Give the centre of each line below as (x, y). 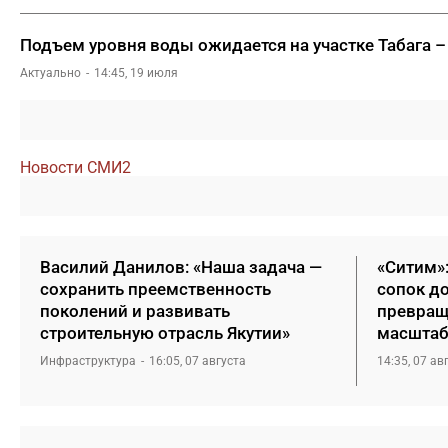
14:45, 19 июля (136, 72)
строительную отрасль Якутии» (165, 332)
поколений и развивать (135, 310)
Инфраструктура (88, 360)
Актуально (50, 72)
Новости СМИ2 (75, 167)
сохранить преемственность (155, 288)
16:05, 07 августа (197, 360)
